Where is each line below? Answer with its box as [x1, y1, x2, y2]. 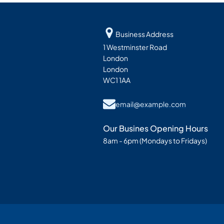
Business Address [115, 29, 173, 39]
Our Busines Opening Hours [102, 123, 208, 134]
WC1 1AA [102, 75, 130, 85]
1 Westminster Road [102, 42, 167, 52]
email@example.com [115, 99, 186, 108]
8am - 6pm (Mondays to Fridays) [102, 136, 207, 145]
